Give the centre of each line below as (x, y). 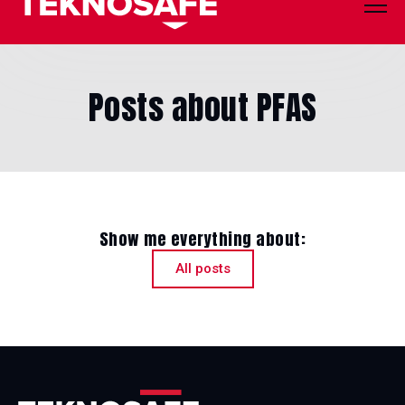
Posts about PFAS (202, 108)
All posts (202, 269)
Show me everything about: (202, 240)
